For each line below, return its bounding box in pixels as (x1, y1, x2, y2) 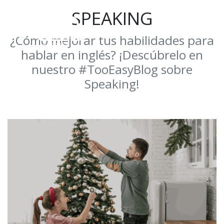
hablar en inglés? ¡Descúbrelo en (21, 46, 203, 63)
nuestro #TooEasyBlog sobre (31, 61, 192, 77)
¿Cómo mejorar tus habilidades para (10, 32, 214, 48)
